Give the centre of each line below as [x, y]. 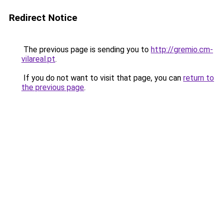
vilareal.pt [38, 59]
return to [199, 78]
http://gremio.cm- [182, 50]
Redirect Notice [43, 18]
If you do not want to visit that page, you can [102, 78]
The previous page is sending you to [86, 50]
